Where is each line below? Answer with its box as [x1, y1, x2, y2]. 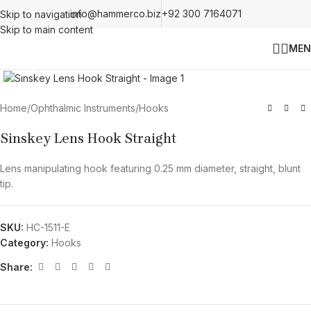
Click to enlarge [41, 54, 109, 65]
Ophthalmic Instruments [31, 102, 135, 115]
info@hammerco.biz [69, 8, 161, 19]
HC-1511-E [26, 221, 70, 234]
